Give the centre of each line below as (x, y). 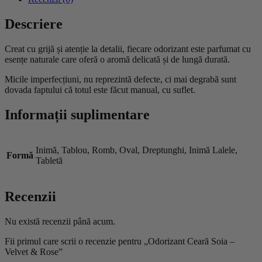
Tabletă (49, 161)
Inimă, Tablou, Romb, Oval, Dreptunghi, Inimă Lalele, (137, 150)
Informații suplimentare (77, 114)
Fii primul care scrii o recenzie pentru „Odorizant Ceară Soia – (120, 242)
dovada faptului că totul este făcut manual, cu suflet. (100, 89)
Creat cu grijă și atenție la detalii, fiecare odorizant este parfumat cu (128, 49)
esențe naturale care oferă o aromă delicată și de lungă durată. (117, 59)
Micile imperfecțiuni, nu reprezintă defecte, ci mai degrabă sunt (120, 79)
